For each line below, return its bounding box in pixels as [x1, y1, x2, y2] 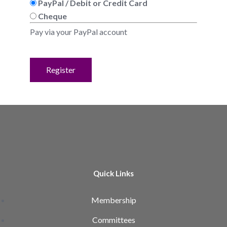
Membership [91, 195, 136, 205]
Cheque [38, 11, 67, 21]
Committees [92, 214, 135, 224]
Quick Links [93, 168, 134, 178]
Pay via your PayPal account [30, 27, 127, 37]
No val [29, 58, 52, 68]
